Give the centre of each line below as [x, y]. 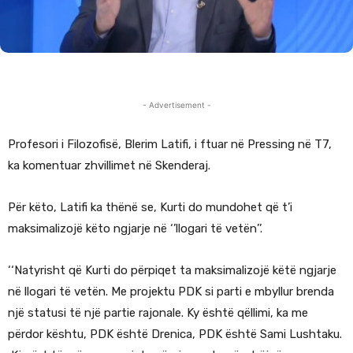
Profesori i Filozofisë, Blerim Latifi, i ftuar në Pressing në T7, [170, 145]
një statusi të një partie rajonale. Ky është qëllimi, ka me [158, 313]
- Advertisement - [176, 105]
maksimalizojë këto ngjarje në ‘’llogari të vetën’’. [135, 229]
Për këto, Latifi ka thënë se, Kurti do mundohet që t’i [150, 208]
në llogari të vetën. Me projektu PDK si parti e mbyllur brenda [171, 292]
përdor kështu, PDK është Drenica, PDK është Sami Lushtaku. [175, 334]
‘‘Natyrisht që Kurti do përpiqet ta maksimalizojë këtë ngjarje [172, 271]
